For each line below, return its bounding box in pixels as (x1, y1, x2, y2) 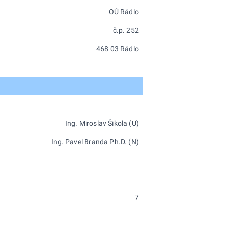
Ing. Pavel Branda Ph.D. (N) (51, 138, 139, 146)
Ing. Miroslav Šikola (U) (65, 119, 139, 127)
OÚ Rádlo (108, 8, 139, 16)
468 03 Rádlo (96, 45, 139, 53)
